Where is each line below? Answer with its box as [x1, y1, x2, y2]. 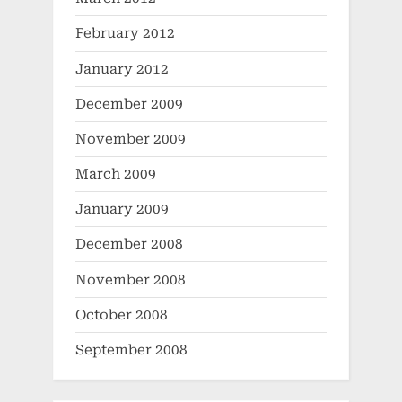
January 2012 [75, 60, 169, 77]
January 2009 [75, 201, 169, 218]
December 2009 [75, 95, 183, 112]
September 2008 [75, 341, 188, 358]
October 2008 [75, 306, 168, 323]
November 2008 [75, 271, 186, 288]
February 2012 [75, 25, 175, 42]
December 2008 [75, 236, 183, 253]
